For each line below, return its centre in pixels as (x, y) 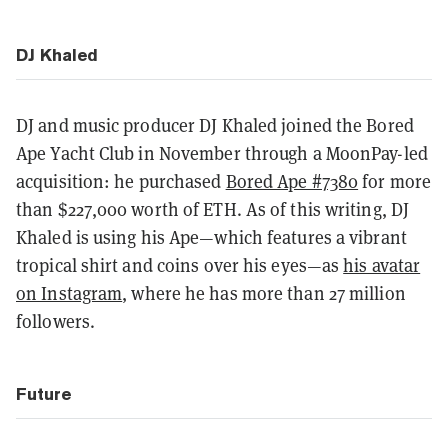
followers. (55, 321)
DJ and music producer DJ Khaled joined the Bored (215, 125)
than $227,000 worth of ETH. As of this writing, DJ (213, 209)
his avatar (382, 265)
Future (43, 393)
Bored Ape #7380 (292, 181)
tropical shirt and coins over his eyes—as (180, 265)
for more (395, 181)
